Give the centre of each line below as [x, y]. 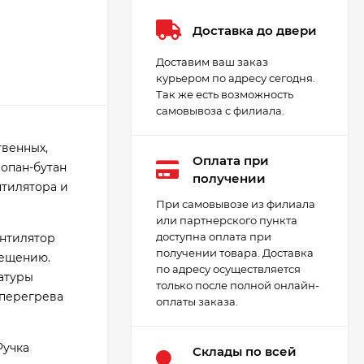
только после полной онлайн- [238, 285]
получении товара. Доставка [235, 253]
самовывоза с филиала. [220, 110]
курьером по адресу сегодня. [236, 78]
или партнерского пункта [227, 220]
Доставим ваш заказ [212, 62]
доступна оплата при [214, 236]
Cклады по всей [245, 351]
